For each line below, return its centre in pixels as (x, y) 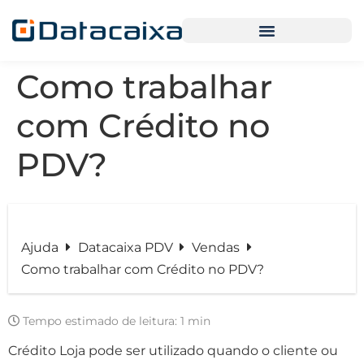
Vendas (218, 247)
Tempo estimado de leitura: (100, 321)
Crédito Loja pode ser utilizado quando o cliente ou (173, 351)
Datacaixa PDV (127, 247)
